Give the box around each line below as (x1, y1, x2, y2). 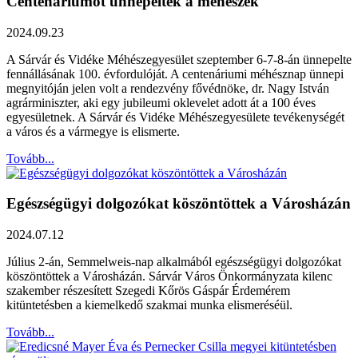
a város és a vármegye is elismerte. (6, 124, 180, 138)
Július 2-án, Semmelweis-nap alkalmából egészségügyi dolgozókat (6, 255, 341, 269)
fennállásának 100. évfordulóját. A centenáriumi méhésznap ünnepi (6, 66, 344, 81)
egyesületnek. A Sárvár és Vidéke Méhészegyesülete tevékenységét (6, 109, 344, 124)
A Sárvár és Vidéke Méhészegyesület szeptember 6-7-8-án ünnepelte (6, 52, 352, 66)
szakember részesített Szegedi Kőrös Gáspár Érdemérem (6, 284, 290, 298)
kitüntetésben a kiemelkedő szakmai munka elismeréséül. (6, 298, 292, 312)
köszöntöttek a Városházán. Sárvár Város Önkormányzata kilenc (6, 269, 332, 284)
